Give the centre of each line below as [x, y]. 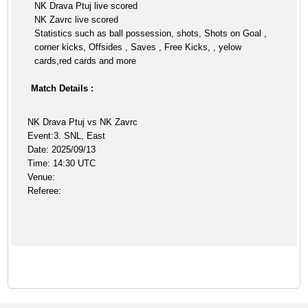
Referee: [45, 191]
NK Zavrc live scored [77, 20]
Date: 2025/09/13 [62, 150]
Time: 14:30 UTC [62, 163]
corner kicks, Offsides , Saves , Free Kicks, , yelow [138, 47]
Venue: [42, 177]
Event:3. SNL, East [67, 136]
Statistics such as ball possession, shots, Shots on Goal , [151, 33]
